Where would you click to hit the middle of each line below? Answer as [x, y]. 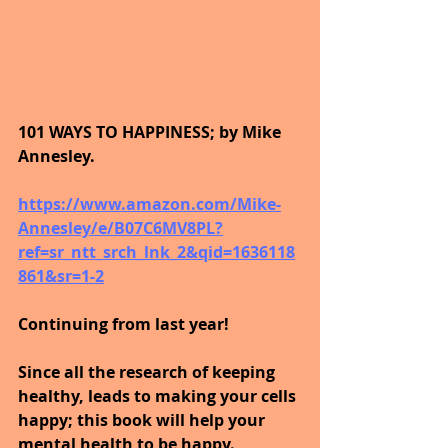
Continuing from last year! [123, 324]
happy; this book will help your [143, 420]
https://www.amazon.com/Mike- [149, 204]
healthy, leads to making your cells [159, 396]
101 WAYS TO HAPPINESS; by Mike [151, 132]
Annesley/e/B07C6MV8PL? [120, 228]
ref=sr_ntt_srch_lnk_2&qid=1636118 [156, 252]
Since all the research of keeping [148, 372]
